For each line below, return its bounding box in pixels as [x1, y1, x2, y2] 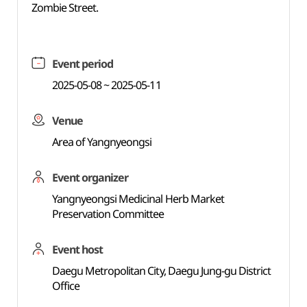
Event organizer [51, 170, 129, 185]
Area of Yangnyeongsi [51, 134, 152, 149]
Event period [51, 56, 114, 71]
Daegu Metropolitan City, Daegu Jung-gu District [51, 263, 271, 278]
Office [51, 278, 79, 293]
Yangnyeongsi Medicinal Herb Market [51, 191, 225, 206]
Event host [51, 242, 103, 257]
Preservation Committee [51, 206, 164, 221]
